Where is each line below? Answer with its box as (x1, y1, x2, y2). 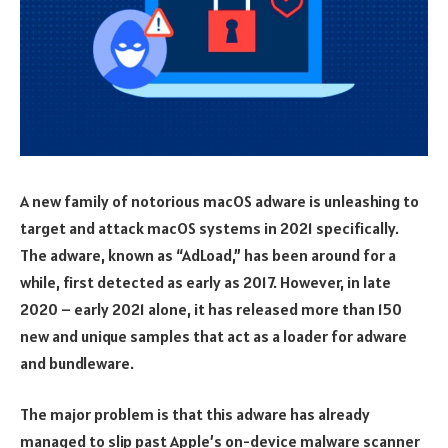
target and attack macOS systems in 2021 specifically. (20, 217, 399, 238)
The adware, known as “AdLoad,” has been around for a (20, 244, 396, 265)
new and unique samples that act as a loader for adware (20, 325, 407, 346)
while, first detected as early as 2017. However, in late (20, 271, 391, 292)
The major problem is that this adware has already (20, 404, 370, 425)
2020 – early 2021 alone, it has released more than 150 (20, 298, 402, 319)
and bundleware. (20, 352, 134, 373)
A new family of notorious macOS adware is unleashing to (20, 190, 419, 211)
